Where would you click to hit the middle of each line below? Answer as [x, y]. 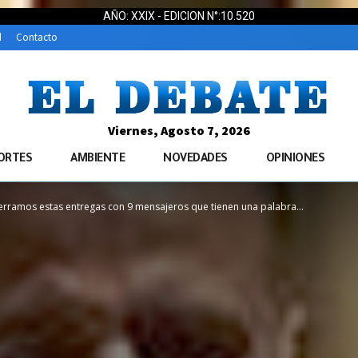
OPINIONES [295, 160]
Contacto [37, 38]
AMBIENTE [97, 160]
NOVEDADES [195, 160]
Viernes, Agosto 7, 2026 [179, 131]
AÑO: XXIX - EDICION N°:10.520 [179, 16]
